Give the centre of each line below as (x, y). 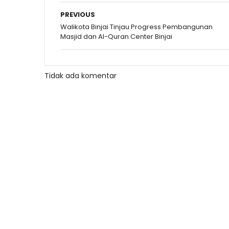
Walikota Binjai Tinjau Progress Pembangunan (136, 27)
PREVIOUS (78, 15)
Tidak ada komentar (81, 76)
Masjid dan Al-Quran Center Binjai (116, 37)
